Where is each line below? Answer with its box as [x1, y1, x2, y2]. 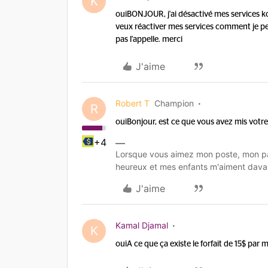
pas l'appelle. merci [115, 35, 182, 44]
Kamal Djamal [115, 220, 168, 230]
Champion [154, 98, 194, 108]
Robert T [115, 98, 150, 108]
